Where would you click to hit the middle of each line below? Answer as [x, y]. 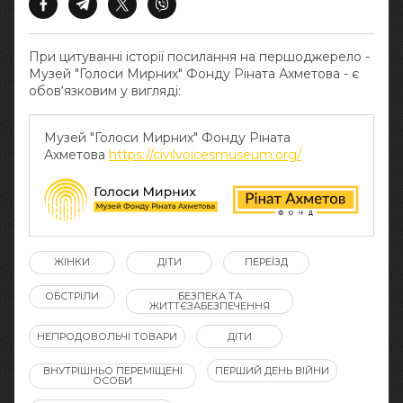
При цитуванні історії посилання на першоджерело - [199, 57]
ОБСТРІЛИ [72, 296]
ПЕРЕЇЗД [266, 262]
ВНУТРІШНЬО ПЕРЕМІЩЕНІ [112, 370]
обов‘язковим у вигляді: [105, 91]
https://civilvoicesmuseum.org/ [205, 155]
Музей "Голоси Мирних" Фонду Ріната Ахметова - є [194, 74]
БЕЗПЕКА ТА [210, 296]
